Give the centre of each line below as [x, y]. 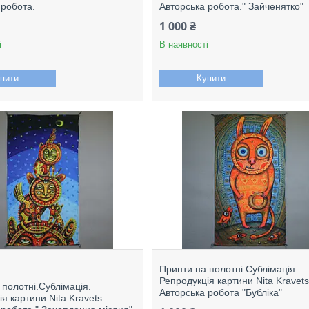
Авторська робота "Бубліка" [221, 292]
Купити [211, 78]
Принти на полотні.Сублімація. [229, 269]
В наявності [184, 44]
